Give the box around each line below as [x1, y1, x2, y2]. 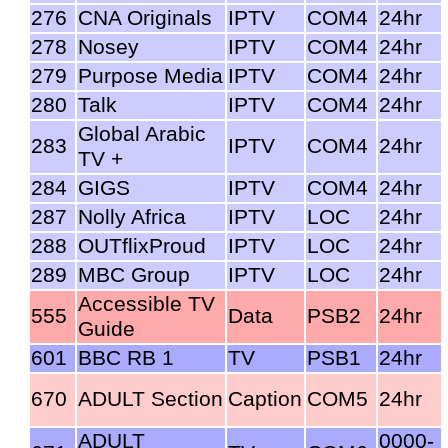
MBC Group [78, 262, 190, 287]
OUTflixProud [78, 233, 206, 258]
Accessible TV [78, 291, 215, 316]
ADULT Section [78, 386, 223, 411]
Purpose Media [78, 63, 223, 88]
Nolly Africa [78, 204, 186, 229]
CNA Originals [78, 5, 212, 30]
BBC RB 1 [78, 345, 174, 370]
